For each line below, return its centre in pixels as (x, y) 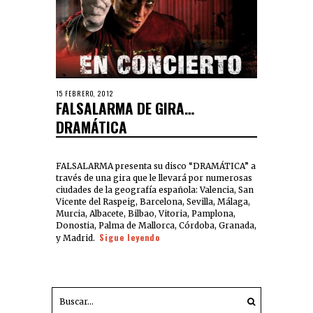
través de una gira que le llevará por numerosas (154, 178)
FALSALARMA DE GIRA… (125, 108)
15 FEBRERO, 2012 (85, 94)
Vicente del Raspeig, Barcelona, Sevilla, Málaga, (153, 202)
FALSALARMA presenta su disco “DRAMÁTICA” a (156, 166)
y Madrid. (78, 238)
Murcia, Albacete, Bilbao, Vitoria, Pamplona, (146, 214)
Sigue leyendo (130, 238)
